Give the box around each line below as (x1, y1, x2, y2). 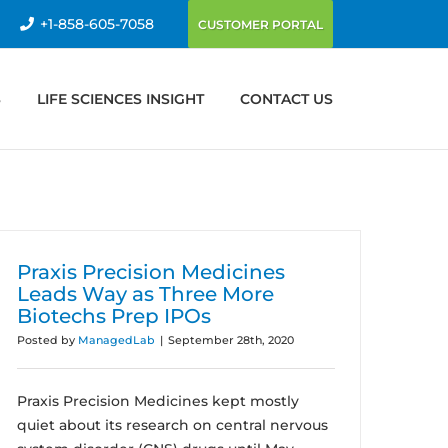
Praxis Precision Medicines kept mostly (17, 392, 299, 410)
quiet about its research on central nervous (17, 416, 328, 434)
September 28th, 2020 (168, 333, 294, 347)
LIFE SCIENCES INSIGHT (36, 90, 204, 108)
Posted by (17, 333, 78, 347)
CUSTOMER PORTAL (197, 17, 323, 32)
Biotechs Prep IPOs (17, 304, 211, 328)
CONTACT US (239, 90, 333, 108)
